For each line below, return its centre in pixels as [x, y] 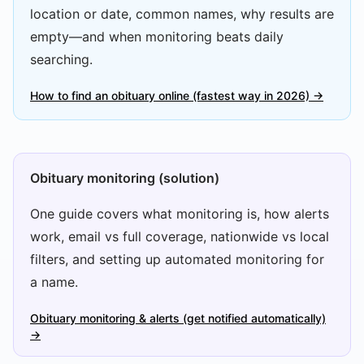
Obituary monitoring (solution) [125, 178]
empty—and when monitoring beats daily [157, 37]
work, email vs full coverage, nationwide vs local [180, 236]
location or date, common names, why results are [182, 14]
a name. [54, 282]
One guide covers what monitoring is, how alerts [180, 214]
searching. [61, 59]
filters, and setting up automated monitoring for [177, 259]
